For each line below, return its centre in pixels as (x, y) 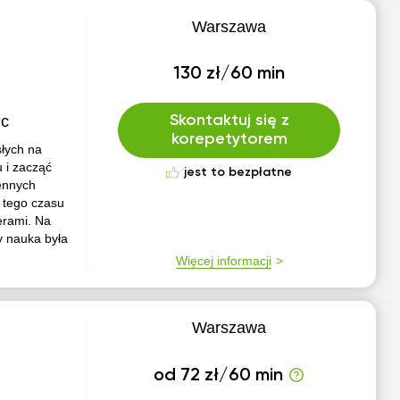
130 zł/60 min (229, 74)
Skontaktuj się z (229, 121)
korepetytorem (229, 139)
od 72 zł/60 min (219, 376)
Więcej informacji (223, 261)
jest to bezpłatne (238, 172)
